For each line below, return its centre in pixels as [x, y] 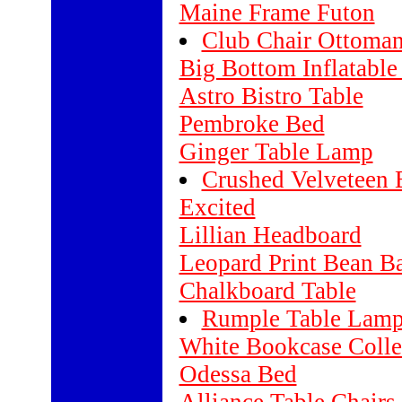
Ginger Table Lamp [276, 152]
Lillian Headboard [270, 235]
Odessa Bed [238, 374]
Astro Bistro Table [271, 96]
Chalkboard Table [267, 291]
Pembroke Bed [252, 124]
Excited [217, 207]
